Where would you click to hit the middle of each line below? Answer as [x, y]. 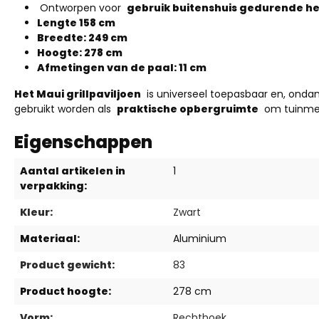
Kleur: [36, 212]
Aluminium [200, 239]
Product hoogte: [66, 291]
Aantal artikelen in [73, 171]
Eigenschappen [83, 142]
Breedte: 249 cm [82, 38]
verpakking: [53, 186]
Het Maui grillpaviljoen [78, 94]
